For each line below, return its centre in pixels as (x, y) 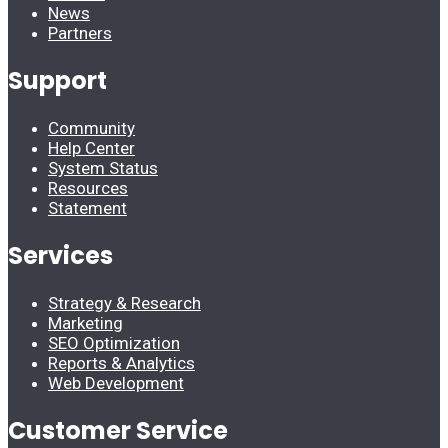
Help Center (91, 147)
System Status (103, 167)
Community (91, 127)
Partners (80, 33)
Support (57, 80)
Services (60, 255)
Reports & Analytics (121, 362)
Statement (87, 207)
